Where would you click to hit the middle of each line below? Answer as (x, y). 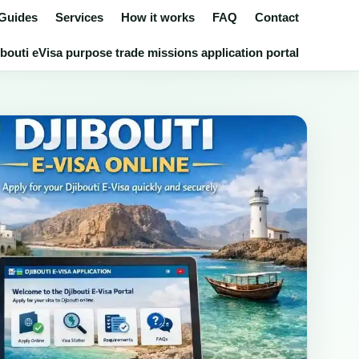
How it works (158, 18)
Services (79, 18)
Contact (277, 18)
